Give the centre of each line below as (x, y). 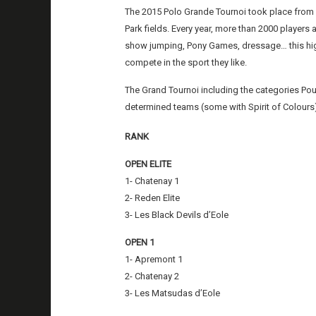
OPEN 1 (140, 242)
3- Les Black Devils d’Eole (177, 214)
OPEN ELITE (148, 164)
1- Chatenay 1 (152, 181)
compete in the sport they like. (186, 62)
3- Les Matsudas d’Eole (173, 293)
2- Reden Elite (153, 197)
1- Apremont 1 (154, 259)
